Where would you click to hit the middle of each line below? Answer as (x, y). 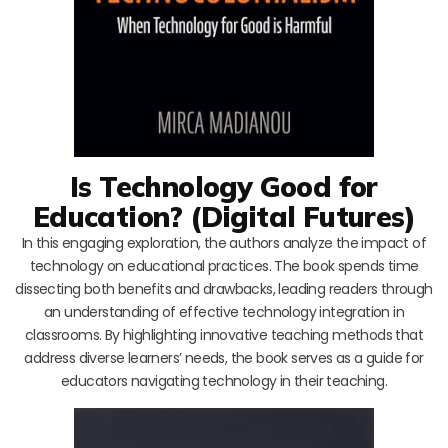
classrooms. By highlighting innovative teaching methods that (224, 334)
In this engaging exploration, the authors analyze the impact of (224, 242)
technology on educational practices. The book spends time (224, 265)
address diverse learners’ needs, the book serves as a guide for (224, 357)
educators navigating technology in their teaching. (224, 380)
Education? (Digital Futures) (224, 216)
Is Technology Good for (224, 186)
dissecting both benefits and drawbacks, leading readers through (224, 288)
